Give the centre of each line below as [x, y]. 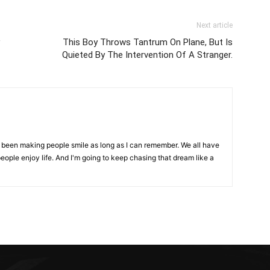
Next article [215, 25]
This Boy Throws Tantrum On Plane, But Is [148, 42]
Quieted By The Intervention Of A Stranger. [147, 55]
